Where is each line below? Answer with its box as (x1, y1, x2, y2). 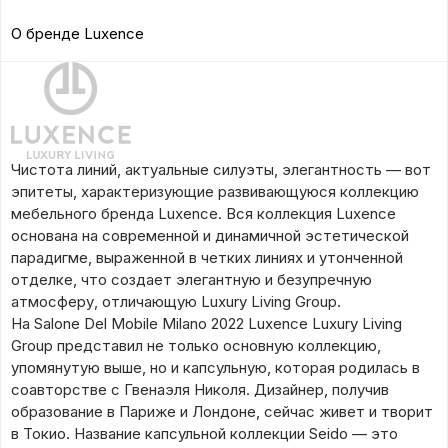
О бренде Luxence (11, 24, 144, 44)
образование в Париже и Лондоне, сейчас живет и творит (11, 402, 433, 422)
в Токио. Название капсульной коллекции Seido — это (11, 424, 398, 444)
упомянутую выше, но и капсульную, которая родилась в (11, 358, 420, 378)
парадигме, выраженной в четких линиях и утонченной (11, 248, 403, 268)
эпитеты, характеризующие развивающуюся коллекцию (11, 182, 419, 202)
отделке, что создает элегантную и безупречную (11, 270, 372, 290)
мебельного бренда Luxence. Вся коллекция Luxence (11, 204, 396, 224)
